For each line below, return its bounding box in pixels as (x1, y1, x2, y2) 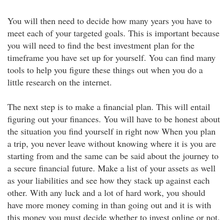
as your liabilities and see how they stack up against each (7, 174, 210, 186)
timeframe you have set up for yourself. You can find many (7, 52, 216, 63)
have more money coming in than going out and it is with (7, 199, 211, 211)
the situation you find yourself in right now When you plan (7, 125, 216, 137)
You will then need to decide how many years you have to (7, 15, 212, 27)
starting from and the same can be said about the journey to (7, 150, 219, 162)
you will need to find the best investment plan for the (7, 39, 194, 51)
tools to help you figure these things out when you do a (7, 64, 203, 76)
